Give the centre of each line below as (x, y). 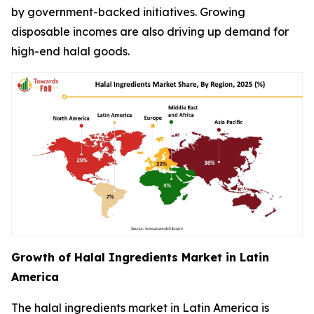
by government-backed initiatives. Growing (128, 12)
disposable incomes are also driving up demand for (150, 32)
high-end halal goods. (70, 52)
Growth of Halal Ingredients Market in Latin (140, 258)
